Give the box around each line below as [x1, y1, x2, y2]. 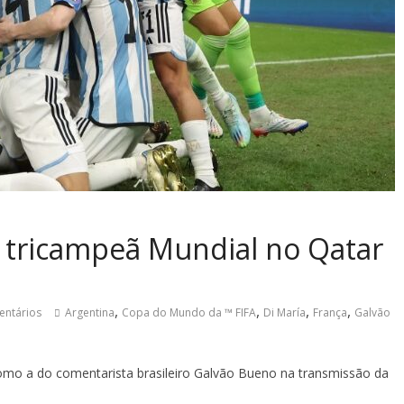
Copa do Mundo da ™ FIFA [122, 305, 256, 321]
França [313, 305, 347, 321]
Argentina [65, 305, 115, 321]
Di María [263, 305, 306, 321]
